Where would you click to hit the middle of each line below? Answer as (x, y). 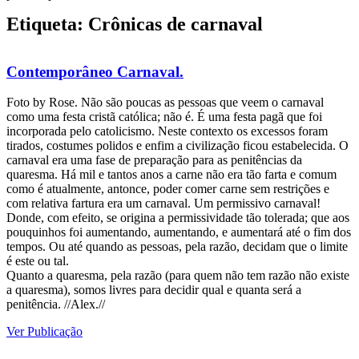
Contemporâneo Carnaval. (95, 71)
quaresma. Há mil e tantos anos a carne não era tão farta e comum (171, 175)
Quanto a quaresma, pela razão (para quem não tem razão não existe (178, 276)
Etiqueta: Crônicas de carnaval (135, 24)
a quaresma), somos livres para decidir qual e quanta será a (154, 290)
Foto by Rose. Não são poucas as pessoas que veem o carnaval (165, 103)
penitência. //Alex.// (56, 305)
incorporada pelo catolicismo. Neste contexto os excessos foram (167, 131)
